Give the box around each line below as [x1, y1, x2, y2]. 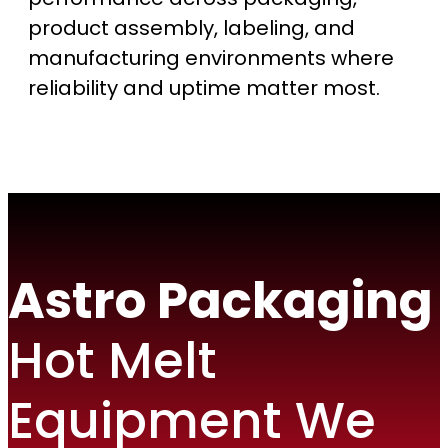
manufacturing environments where [28, 44, 394, 73]
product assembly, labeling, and [28, 14, 355, 43]
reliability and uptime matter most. [28, 74, 380, 103]
